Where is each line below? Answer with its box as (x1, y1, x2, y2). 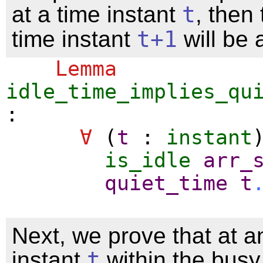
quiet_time (104, 171, 228, 195)
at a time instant (12, 1, 182, 27)
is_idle (104, 148, 191, 172)
